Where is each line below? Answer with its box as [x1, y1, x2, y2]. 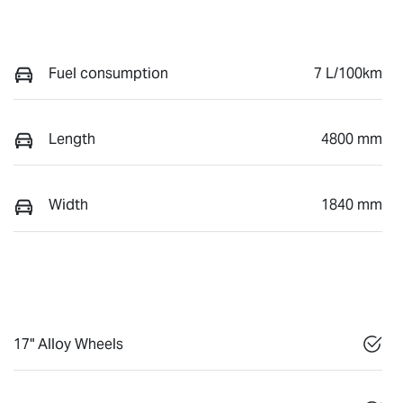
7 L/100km [314, 63, 382, 83]
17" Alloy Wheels [13, 334, 123, 354]
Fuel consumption [49, 63, 168, 83]
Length [49, 129, 95, 148]
